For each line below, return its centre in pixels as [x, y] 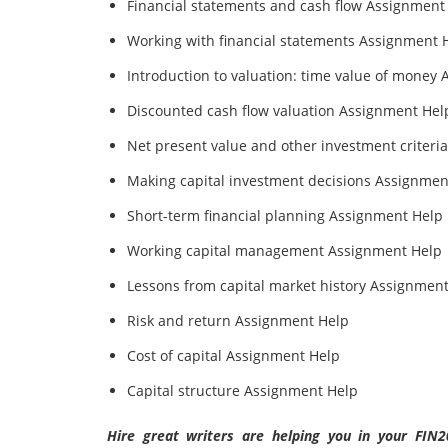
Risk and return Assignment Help [238, 320]
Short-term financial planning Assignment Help [285, 215]
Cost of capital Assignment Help [233, 355]
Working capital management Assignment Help [284, 250]
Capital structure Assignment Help [242, 390]
